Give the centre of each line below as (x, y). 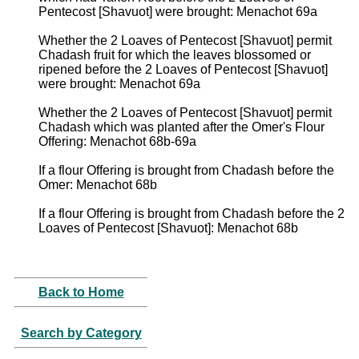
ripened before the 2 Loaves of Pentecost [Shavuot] (183, 69)
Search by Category (81, 333)
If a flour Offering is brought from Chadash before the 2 (192, 213)
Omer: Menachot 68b (98, 184)
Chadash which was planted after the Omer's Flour (182, 127)
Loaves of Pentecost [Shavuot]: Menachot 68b (168, 228)
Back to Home (81, 292)
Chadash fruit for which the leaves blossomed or (175, 54)
